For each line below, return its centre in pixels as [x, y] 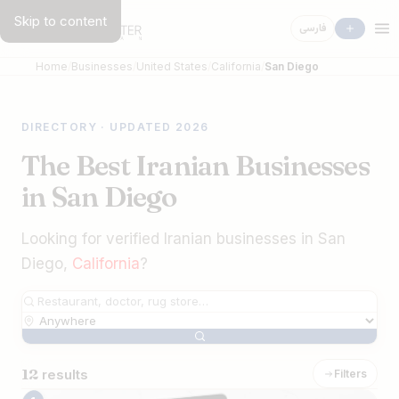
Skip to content [61, 21]
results [63, 374]
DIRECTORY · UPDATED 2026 [115, 127]
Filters [351, 374]
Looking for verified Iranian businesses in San [183, 239]
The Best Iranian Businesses [195, 165]
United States [172, 66]
